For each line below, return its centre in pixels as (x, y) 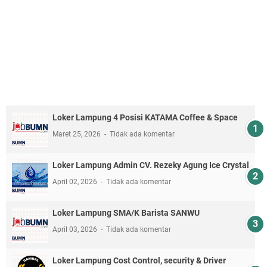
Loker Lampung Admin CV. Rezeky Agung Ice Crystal (151, 165)
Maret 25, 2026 (77, 134)
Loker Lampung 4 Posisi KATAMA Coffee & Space (145, 117)
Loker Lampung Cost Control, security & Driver (139, 260)
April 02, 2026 (76, 181)
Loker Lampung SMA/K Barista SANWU (126, 212)
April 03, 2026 (76, 229)
